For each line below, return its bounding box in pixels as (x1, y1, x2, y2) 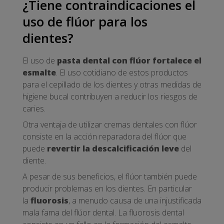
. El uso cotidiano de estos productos (56, 66, 188, 78)
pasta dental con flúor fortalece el (57, 54, 201, 66)
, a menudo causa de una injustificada (68, 194, 201, 206)
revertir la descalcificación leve (47, 142, 181, 154)
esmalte (22, 66, 56, 78)
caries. (22, 102, 45, 114)
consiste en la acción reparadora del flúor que (22, 130, 186, 142)
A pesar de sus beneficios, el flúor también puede (22, 170, 197, 182)
